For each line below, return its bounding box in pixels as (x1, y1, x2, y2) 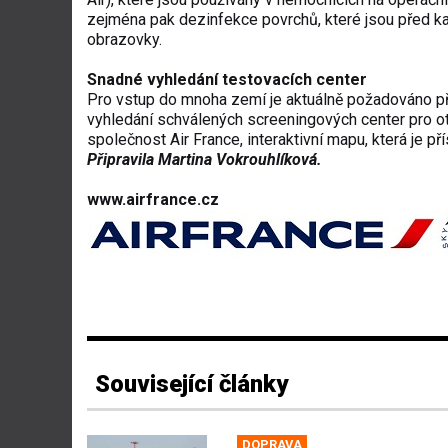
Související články (95, 370, 288, 399)
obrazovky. (87, 29, 170, 49)
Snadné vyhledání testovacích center (87, 69, 367, 89)
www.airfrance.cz (87, 189, 219, 209)
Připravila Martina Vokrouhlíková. (87, 149, 322, 169)
